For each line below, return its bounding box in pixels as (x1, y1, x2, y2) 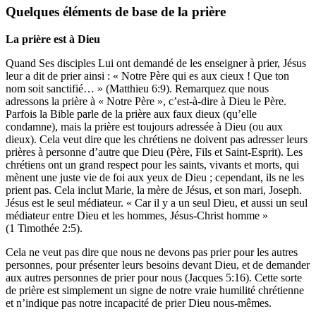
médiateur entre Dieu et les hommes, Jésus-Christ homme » (6, 209, 268, 222)
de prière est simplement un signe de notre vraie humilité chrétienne (6, 284, 304, 297)
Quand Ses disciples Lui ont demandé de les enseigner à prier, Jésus (6, 57, 306, 70)
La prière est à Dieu (6, 33, 100, 46)
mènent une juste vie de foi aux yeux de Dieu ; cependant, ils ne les (6, 171, 304, 184)
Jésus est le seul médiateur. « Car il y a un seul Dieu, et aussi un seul (6, 197, 308, 209)
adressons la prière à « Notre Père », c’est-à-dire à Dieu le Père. (6, 95, 286, 108)
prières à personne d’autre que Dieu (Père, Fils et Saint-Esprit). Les (6, 146, 303, 159)
